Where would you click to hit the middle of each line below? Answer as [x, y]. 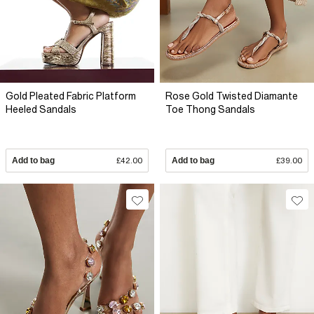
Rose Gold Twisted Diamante [232, 96]
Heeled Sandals [41, 110]
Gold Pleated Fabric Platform [71, 96]
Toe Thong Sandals [210, 110]
